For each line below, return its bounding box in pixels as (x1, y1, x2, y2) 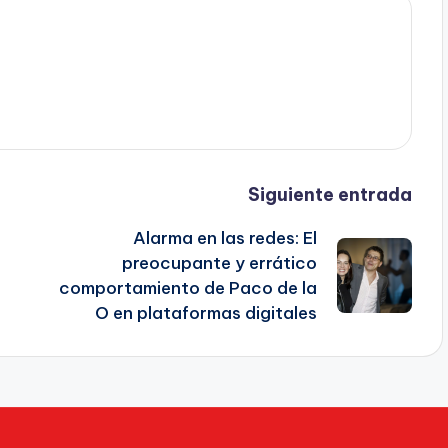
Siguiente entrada (247, 182, 412, 206)
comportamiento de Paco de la (58, 276, 317, 299)
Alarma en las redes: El (132, 226, 317, 249)
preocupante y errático (121, 251, 317, 274)
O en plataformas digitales (94, 301, 317, 324)
